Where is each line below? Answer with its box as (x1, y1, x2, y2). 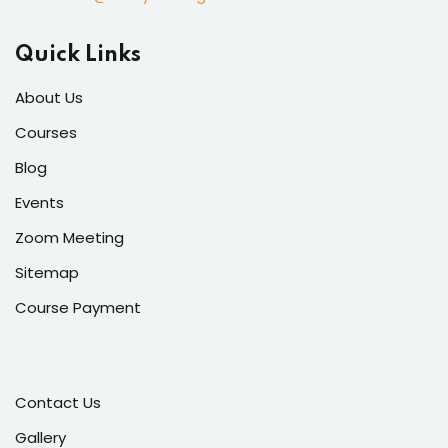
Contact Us (15, 391, 101, 413)
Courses (15, 121, 77, 143)
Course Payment (15, 296, 141, 318)
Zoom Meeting (15, 226, 124, 248)
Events (15, 191, 64, 213)
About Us (15, 86, 83, 108)
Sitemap (15, 261, 79, 283)
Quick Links (15, 43, 141, 66)
